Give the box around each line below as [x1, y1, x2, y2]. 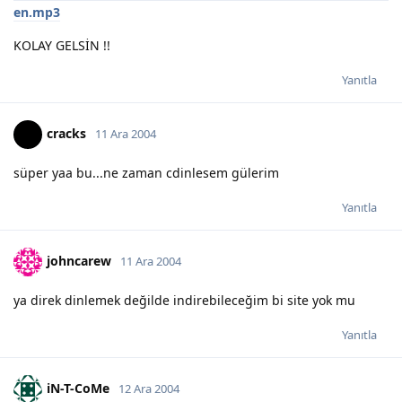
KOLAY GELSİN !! [13, 36, 110, 54]
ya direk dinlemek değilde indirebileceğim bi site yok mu [13, 291, 355, 309]
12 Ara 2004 [118, 380, 179, 397]
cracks [47, 124, 86, 142]
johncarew [47, 251, 111, 269]
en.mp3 [13, 3, 60, 21]
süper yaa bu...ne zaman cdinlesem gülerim [13, 163, 279, 181]
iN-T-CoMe [47, 379, 109, 397]
